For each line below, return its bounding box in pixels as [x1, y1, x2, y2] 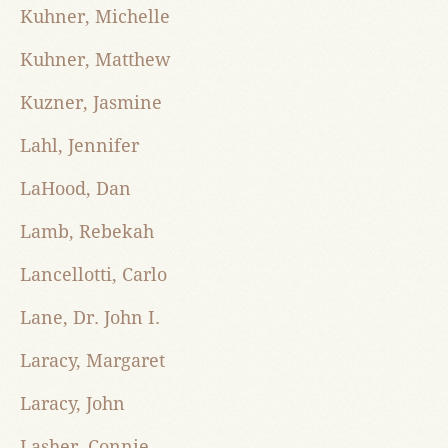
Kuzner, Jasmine [20, 92, 162, 114]
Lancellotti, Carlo [20, 264, 167, 286]
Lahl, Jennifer [20, 135, 139, 157]
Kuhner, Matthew [20, 49, 171, 71]
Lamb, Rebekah [20, 221, 154, 243]
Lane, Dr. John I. [20, 307, 160, 329]
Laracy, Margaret [20, 350, 165, 372]
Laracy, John [20, 393, 125, 415]
